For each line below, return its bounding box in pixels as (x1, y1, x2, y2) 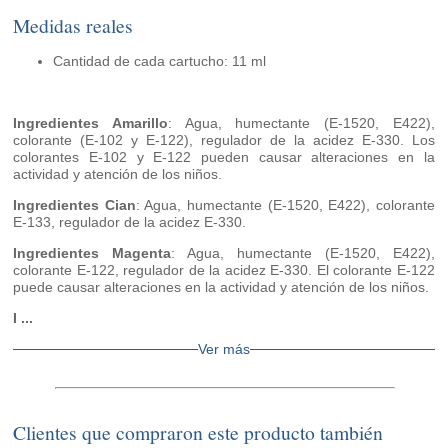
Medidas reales (13, 12, 134, 40)
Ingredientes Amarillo (13, 115, 168, 132)
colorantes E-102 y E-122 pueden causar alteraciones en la (13, 149, 435, 166)
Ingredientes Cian (13, 197, 136, 214)
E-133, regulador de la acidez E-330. (13, 214, 247, 231)
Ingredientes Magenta (13, 245, 172, 262)
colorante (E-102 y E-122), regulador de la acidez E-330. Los (13, 132, 435, 149)
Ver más (198, 341, 250, 358)
